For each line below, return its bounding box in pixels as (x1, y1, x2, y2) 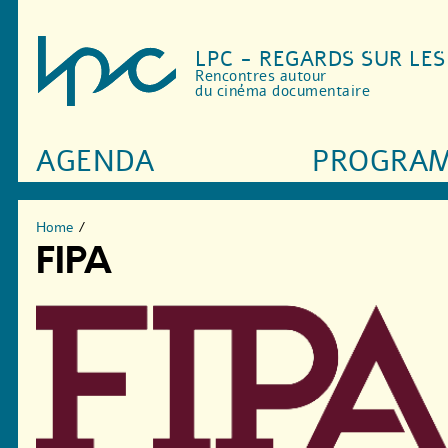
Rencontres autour (195, 66, 327, 87)
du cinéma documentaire (195, 81, 371, 102)
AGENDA (36, 142, 155, 182)
